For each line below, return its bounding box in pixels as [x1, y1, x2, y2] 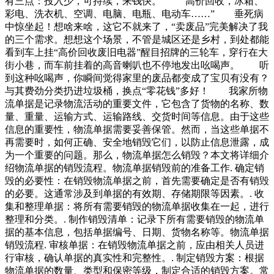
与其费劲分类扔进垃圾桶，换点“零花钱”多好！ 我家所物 [5, 86, 268, 97]
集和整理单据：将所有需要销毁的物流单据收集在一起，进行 [5, 201, 269, 212]
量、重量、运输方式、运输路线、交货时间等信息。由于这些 [5, 111, 269, 122]
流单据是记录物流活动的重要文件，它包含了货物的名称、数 [5, 98, 269, 109]
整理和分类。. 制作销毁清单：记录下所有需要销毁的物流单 [5, 214, 264, 225]
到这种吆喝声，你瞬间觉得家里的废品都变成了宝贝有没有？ [5, 73, 269, 84]
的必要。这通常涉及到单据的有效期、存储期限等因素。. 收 [5, 188, 264, 199]
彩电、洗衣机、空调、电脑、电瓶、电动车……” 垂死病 [5, 9, 264, 20]
